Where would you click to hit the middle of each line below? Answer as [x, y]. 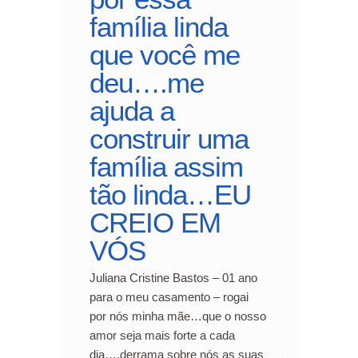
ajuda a [132, 110]
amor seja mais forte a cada [162, 335]
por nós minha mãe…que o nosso [178, 316]
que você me [165, 54]
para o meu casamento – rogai [169, 296]
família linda [159, 26]
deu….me [147, 82]
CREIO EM [155, 222]
